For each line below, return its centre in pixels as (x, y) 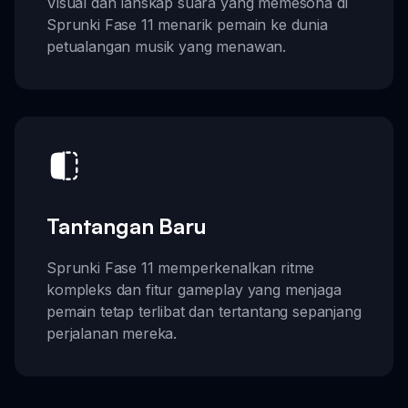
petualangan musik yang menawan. (167, 47)
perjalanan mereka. (112, 333)
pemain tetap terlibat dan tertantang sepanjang (204, 311)
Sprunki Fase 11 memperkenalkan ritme (181, 267)
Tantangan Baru (127, 225)
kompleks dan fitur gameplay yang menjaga (194, 289)
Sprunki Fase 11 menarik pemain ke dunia (187, 25)
